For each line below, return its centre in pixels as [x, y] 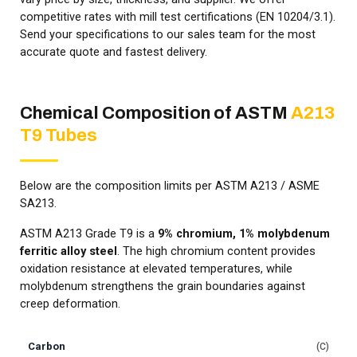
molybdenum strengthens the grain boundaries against [163, 287]
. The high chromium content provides [216, 252]
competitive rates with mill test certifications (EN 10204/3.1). [178, 18]
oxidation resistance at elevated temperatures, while [156, 269]
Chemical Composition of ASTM [155, 114]
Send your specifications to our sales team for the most [168, 35]
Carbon [47, 347]
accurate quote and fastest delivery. [114, 53]
